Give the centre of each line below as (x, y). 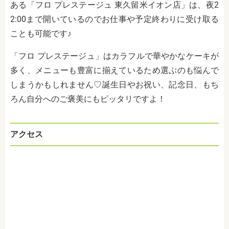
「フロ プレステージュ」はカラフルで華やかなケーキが (114, 56)
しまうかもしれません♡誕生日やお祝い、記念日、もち (114, 85)
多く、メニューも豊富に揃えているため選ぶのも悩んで (114, 71)
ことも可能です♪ (41, 34)
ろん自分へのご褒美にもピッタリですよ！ (88, 99)
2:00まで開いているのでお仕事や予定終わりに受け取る (114, 19)
